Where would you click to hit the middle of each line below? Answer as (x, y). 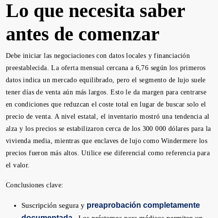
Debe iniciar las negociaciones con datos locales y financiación (98, 56)
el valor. (18, 165)
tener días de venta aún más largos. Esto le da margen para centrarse (106, 92)
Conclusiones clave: (35, 185)
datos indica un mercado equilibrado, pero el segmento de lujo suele (106, 80)
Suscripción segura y (54, 205)
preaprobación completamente (143, 205)
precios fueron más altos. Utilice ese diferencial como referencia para (108, 153)
